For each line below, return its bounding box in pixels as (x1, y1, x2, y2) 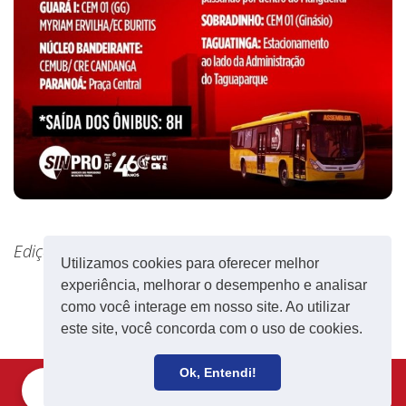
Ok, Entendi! (179, 365, 256, 381)
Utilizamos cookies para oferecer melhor (61, 256, 320, 272)
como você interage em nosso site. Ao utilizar (61, 299, 351, 315)
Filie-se (61, 382, 104, 399)
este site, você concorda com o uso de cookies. (61, 321, 367, 337)
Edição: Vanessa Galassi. (14, 239, 187, 262)
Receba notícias (265, 382, 362, 399)
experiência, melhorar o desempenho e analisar (61, 277, 368, 294)
